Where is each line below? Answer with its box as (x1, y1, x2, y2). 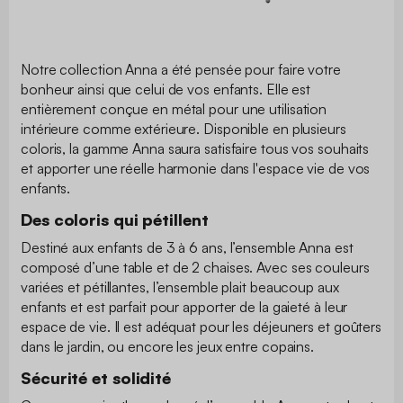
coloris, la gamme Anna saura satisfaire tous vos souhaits (21, 139, 370, 157)
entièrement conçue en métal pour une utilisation (21, 99, 327, 118)
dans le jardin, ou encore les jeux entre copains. (21, 336, 315, 355)
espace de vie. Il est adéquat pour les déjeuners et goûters (21, 317, 382, 336)
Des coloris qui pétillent (21, 209, 209, 229)
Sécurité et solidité (21, 367, 171, 388)
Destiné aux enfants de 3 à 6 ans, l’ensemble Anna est (21, 237, 354, 256)
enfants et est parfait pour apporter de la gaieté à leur (21, 297, 348, 316)
